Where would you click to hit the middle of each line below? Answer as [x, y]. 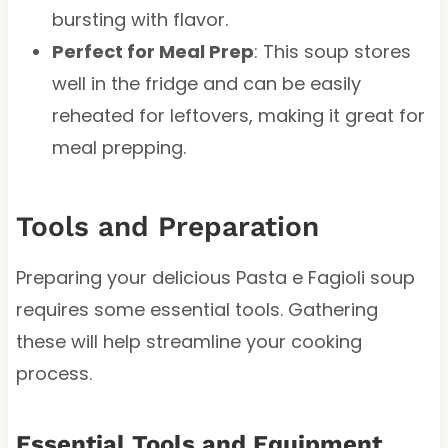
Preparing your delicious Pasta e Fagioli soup [215, 277]
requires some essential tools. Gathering [196, 309]
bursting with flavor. [139, 19]
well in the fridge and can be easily [206, 83]
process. [53, 373]
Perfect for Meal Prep [152, 51]
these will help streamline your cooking [188, 341]
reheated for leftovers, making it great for [238, 115]
